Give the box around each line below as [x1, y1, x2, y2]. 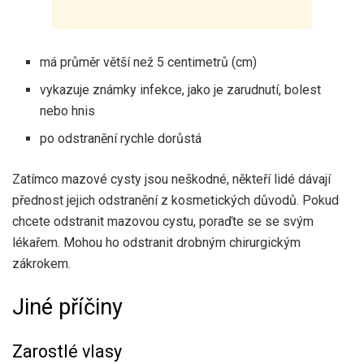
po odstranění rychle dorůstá [40, 130, 202, 146]
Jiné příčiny [12, 294, 123, 321]
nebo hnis [40, 102, 96, 119]
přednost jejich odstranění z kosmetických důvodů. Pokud [12, 192, 339, 208]
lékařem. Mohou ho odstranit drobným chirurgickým [12, 234, 301, 250]
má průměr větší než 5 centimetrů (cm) [40, 54, 258, 70]
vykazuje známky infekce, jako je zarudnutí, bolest [40, 81, 322, 97]
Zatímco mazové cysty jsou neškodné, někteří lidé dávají [12, 171, 331, 187]
